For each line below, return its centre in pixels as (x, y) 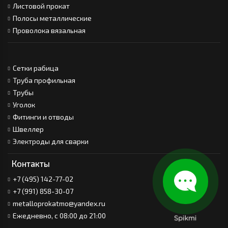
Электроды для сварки (51, 141)
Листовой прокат (41, 6)
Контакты (31, 163)
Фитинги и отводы (43, 117)
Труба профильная (44, 80)
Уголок (24, 105)
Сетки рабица (36, 68)
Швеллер (28, 129)
